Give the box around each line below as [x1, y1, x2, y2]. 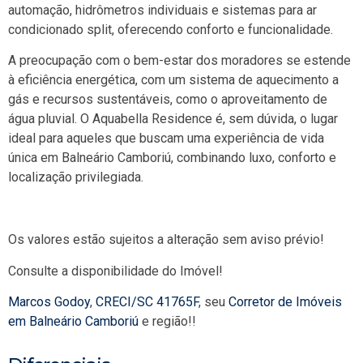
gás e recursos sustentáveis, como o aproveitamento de [8, 92, 327, 108]
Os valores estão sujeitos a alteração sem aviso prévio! [8, 232, 324, 248]
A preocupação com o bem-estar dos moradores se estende [8, 53, 351, 69]
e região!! [139, 314, 196, 330]
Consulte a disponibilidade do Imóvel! [8, 263, 223, 279]
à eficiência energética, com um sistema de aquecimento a [8, 72, 339, 88]
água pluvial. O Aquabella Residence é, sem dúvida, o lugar [8, 111, 338, 127]
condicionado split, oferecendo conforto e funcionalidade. [8, 22, 333, 38]
